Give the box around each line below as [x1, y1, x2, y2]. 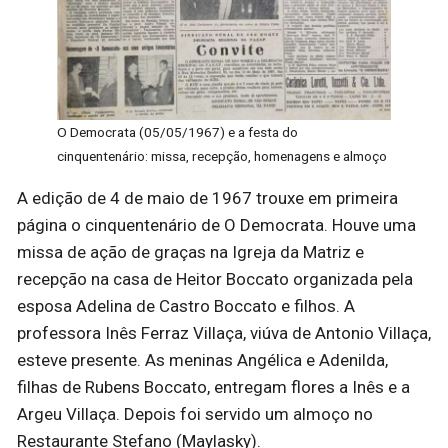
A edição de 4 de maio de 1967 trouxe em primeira [17, 187, 398, 208]
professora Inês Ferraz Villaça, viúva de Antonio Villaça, [17, 322, 431, 343]
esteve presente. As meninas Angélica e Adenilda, [17, 349, 388, 370]
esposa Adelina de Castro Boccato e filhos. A [17, 295, 355, 316]
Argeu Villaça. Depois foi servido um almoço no [17, 403, 373, 424]
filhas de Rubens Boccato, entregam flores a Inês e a [17, 376, 410, 397]
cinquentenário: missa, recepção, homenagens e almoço [57, 147, 387, 164]
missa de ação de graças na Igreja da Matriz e [17, 241, 364, 262]
